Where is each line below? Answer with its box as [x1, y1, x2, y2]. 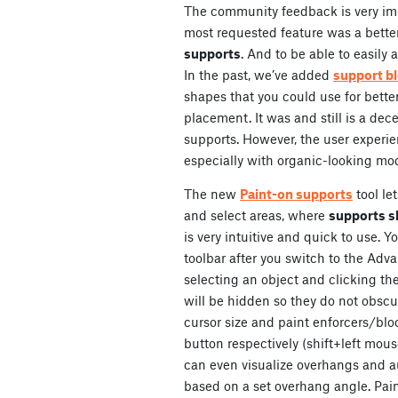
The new [184, 186, 240, 203]
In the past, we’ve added [184, 67, 333, 84]
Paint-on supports [240, 186, 353, 203]
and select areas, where [184, 207, 329, 224]
